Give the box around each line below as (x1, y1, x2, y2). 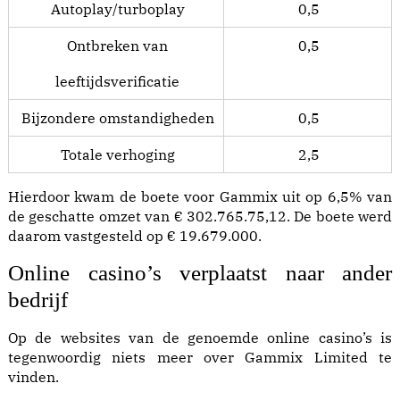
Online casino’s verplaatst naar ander (8, 261, 392, 285)
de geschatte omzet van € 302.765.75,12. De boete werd (8, 207, 392, 225)
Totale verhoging (60, 146, 175, 163)
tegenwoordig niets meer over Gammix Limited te (8, 348, 392, 366)
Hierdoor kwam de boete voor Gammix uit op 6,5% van (8, 187, 392, 205)
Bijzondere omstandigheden (21, 109, 214, 127)
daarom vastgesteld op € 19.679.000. (8, 227, 262, 245)
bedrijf (8, 287, 68, 312)
